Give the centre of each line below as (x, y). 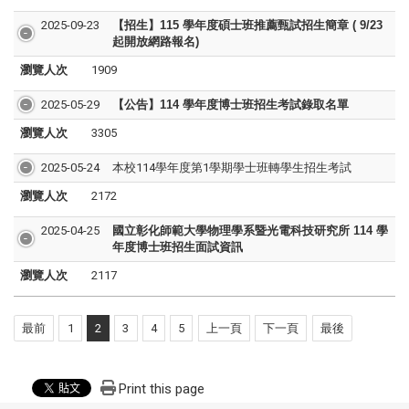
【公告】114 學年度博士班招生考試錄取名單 (230, 105)
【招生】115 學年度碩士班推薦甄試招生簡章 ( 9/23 (247, 26)
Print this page (162, 389)
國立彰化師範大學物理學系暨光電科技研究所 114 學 (250, 231)
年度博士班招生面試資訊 (177, 247)
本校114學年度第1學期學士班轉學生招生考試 (231, 168)
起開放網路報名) (155, 42)
